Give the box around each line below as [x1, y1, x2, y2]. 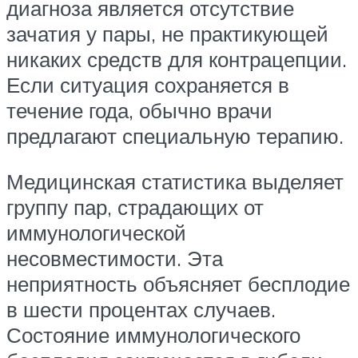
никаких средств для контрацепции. [6, 46, 347, 72]
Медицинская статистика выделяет [6, 169, 344, 195]
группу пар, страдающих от [6, 194, 264, 221]
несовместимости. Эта [6, 245, 223, 272]
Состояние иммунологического [6, 322, 300, 348]
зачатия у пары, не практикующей [6, 20, 328, 46]
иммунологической [6, 220, 186, 246]
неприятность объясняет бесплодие [6, 271, 350, 297]
